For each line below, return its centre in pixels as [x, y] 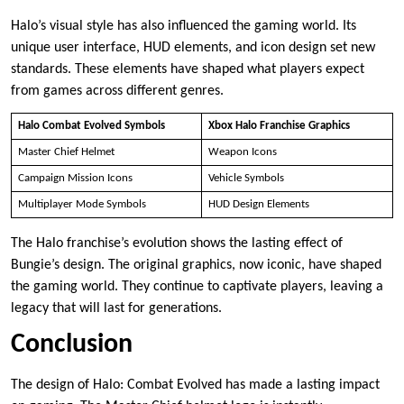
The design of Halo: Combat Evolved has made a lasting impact [195, 386]
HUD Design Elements [258, 205]
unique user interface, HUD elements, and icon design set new [193, 48]
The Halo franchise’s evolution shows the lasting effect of [177, 244]
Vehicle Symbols [246, 179]
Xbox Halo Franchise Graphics [279, 126]
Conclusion [72, 345]
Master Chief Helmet [66, 152]
